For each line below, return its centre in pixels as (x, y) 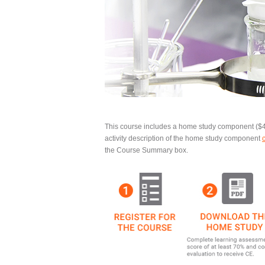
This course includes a (142, 126)
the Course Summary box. (146, 150)
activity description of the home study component (183, 138)
